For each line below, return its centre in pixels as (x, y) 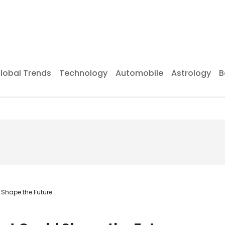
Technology (83, 73)
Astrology (191, 73)
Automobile (139, 73)
